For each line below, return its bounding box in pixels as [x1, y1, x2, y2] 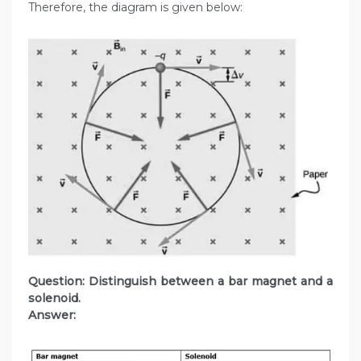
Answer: [28, 307, 76, 322]
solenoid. [28, 290, 81, 305]
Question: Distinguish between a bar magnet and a [28, 273, 333, 288]
